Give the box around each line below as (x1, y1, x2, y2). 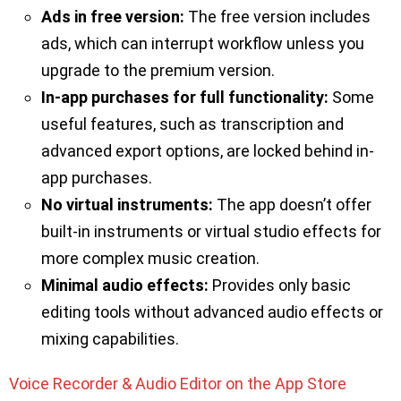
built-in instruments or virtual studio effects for (41, 222, 381, 242)
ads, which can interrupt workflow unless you (41, 34, 364, 54)
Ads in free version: (41, 7, 184, 27)
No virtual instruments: (41, 195, 213, 215)
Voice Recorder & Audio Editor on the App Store (9, 374, 346, 394)
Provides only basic (209, 276, 351, 295)
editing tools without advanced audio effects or (41, 303, 383, 322)
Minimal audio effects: (41, 276, 209, 295)
